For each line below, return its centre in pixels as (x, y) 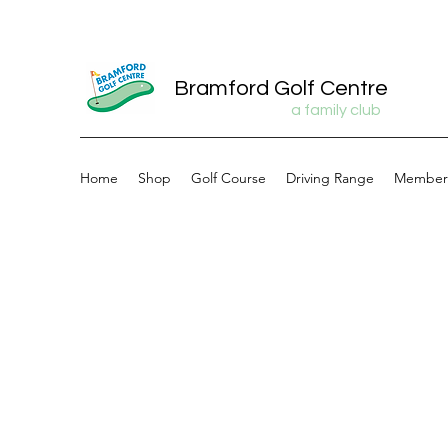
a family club (336, 110)
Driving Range (330, 178)
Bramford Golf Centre (281, 88)
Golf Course (228, 178)
